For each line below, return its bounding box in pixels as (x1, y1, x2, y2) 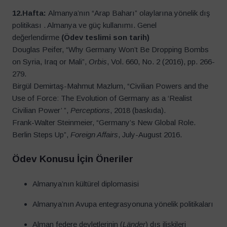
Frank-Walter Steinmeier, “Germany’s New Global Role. (12, 118, 196, 127)
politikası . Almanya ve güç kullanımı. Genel (12, 21, 157, 30)
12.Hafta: (12, 9, 46, 18)
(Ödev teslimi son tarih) (61, 33, 149, 42)
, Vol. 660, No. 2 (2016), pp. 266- (107, 57, 215, 66)
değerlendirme (12, 33, 61, 42)
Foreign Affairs (70, 130, 118, 139)
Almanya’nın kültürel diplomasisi (32, 179, 141, 188)
